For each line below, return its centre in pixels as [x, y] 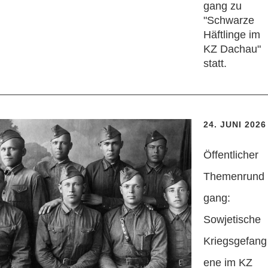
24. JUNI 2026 [235, 125]
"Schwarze [229, 21]
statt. [215, 64]
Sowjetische [232, 220]
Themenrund [234, 177]
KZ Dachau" [232, 49]
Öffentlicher [231, 155]
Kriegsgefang [235, 241]
